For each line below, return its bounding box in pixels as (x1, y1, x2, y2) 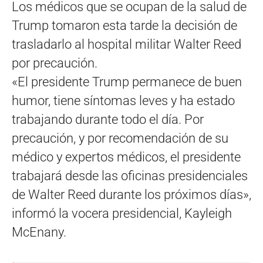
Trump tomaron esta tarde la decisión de (12, 18, 237, 33)
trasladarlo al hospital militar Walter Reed (12, 36, 241, 52)
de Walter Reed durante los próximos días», (12, 187, 251, 202)
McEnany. (12, 224, 66, 240)
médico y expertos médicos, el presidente (12, 149, 241, 164)
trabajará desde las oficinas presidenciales (12, 168, 248, 183)
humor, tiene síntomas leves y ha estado (12, 93, 235, 108)
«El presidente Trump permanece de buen (12, 74, 242, 89)
